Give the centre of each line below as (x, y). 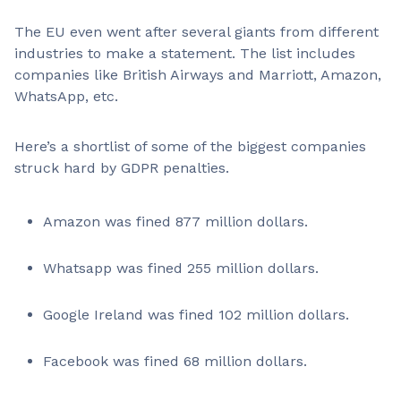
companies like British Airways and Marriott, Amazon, (198, 75)
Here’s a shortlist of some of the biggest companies (190, 146)
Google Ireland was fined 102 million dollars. (196, 315)
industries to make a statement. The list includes (185, 53)
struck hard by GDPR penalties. (124, 168)
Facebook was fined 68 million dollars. (175, 361)
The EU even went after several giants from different (196, 32)
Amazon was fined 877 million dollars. (178, 222)
